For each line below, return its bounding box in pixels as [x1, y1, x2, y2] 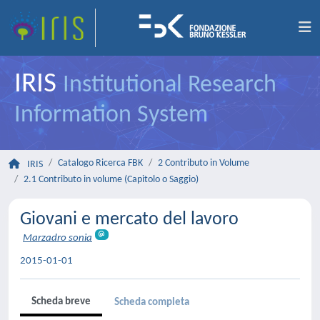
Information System [14, 103, 208, 128]
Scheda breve [31, 296, 91, 307]
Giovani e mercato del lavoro [20, 210, 239, 229]
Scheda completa [114, 296, 189, 308]
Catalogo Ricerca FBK [58, 158, 143, 169]
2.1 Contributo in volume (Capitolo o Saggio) [24, 174, 199, 185]
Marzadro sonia [23, 233, 92, 244]
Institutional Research [63, 73, 276, 98]
